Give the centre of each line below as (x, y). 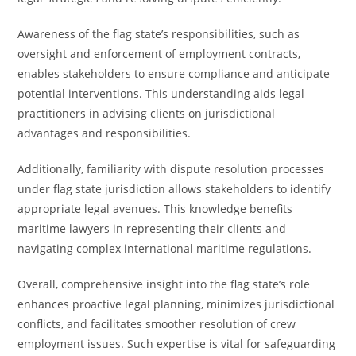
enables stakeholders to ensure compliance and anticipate (174, 74)
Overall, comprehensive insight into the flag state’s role (164, 284)
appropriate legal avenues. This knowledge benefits (155, 209)
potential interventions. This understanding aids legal (161, 93)
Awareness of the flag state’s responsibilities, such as (159, 34)
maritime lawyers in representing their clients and (152, 228)
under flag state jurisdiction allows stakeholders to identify (174, 189)
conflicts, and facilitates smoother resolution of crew (157, 324)
